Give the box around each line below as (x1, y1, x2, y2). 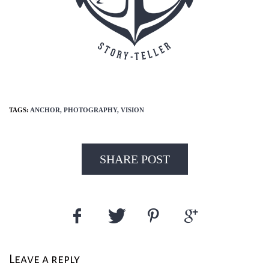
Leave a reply (9, 252, 80, 265)
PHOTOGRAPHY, (64, 106, 121, 113)
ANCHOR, (30, 106, 64, 113)
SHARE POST (99, 152, 170, 166)
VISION (121, 106, 144, 113)
